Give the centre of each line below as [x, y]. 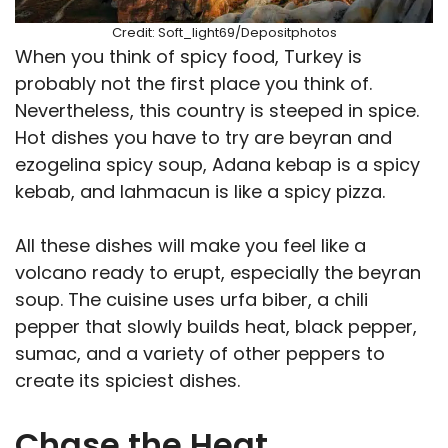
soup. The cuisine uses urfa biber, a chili [191, 300]
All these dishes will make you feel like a [190, 246]
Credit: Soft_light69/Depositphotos [224, 33]
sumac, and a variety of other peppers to [200, 354]
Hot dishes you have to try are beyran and [203, 138]
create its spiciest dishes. [127, 381]
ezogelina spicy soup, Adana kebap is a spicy [217, 165]
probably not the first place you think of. [193, 84]
